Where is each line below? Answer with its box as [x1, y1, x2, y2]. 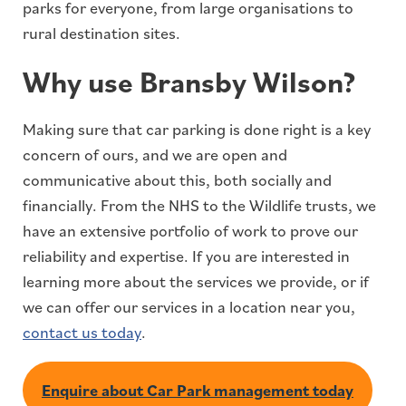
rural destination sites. [23, 23, 180, 44]
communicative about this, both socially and [23, 169, 332, 191]
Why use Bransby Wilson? [23, 63, 355, 101]
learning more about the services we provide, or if [23, 271, 369, 293]
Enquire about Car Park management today [41, 380, 353, 401]
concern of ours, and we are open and [23, 144, 287, 166]
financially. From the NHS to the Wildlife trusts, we [23, 195, 376, 217]
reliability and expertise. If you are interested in [23, 246, 350, 267]
